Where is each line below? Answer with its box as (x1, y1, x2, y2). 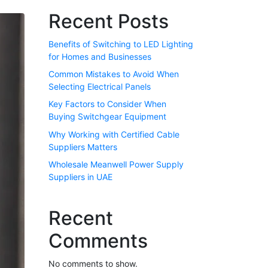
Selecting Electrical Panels (48, 81, 151, 92)
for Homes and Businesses (48, 51, 151, 62)
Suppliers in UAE (48, 172, 112, 182)
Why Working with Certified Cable (48, 129, 179, 139)
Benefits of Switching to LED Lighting (48, 38, 193, 49)
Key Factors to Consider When (48, 99, 166, 109)
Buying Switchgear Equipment (48, 111, 166, 122)
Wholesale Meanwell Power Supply (48, 159, 184, 170)
